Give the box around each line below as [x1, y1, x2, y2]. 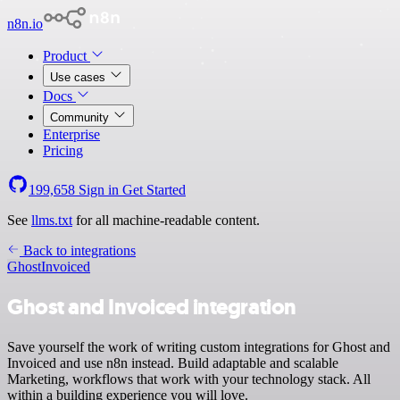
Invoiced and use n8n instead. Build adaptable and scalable [7, 354, 338, 371]
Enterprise [43, 127, 100, 142]
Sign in [75, 182, 122, 197]
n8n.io [7, 16, 43, 31]
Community [50, 111, 112, 124]
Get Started [122, 182, 186, 197]
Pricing [43, 143, 83, 158]
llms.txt [31, 212, 72, 228]
